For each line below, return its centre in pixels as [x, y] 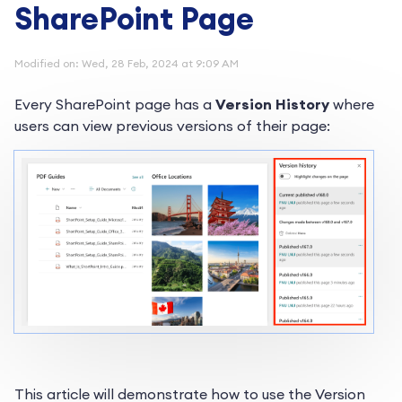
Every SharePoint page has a [115, 104]
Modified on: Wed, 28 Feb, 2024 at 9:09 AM [127, 63]
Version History [272, 104]
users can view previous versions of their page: [172, 126]
